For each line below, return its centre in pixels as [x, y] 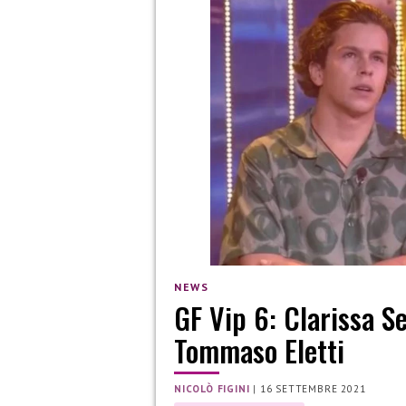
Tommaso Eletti [259, 351]
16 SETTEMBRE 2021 [313, 389]
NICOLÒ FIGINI [212, 389]
